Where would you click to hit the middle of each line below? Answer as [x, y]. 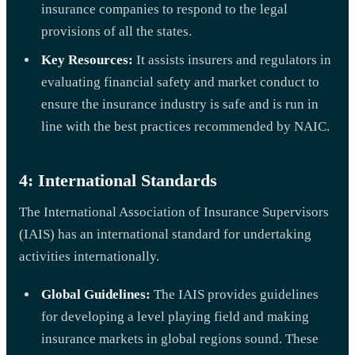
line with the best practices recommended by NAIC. [185, 126]
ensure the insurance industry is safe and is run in [180, 104]
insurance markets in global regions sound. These [180, 338]
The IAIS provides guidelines [235, 294]
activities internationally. [89, 256]
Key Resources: [87, 59]
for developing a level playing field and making [175, 316]
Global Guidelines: [96, 294]
